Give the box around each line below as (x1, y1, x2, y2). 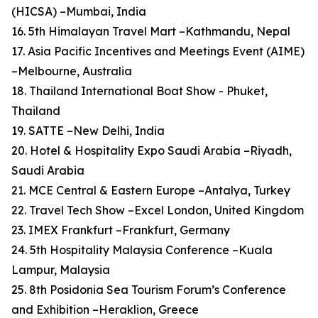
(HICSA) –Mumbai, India (11, 4, 146, 19)
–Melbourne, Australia (11, 64, 132, 79)
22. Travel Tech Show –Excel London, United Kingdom (11, 203, 304, 218)
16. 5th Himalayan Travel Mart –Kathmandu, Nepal (11, 24, 290, 39)
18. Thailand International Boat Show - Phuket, (11, 84, 268, 99)
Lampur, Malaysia (11, 263, 110, 278)
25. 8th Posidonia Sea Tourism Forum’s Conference (11, 283, 286, 297)
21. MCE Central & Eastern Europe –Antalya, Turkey (11, 183, 290, 198)
